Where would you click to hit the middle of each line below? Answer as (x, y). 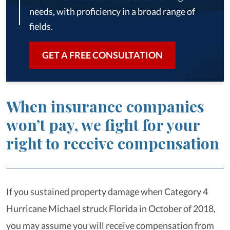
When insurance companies (105, 106)
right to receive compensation (113, 143)
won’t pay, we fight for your (103, 125)
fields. (41, 26)
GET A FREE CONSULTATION (102, 55)
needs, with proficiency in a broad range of (112, 11)
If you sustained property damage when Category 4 (107, 191)
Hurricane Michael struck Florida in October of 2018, (111, 208)
